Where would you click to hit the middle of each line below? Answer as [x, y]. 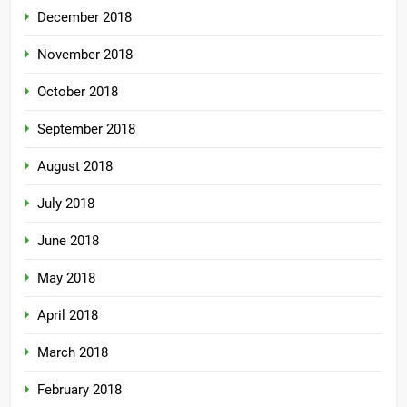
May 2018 [66, 278]
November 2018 [85, 55]
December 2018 [84, 18]
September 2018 [86, 129]
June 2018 [68, 241]
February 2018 [79, 390]
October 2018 [78, 92]
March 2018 [73, 353]
